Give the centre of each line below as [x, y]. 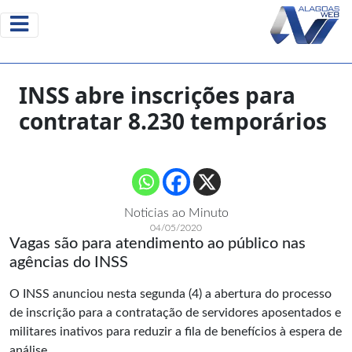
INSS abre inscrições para [157, 95]
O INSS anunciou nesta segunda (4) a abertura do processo [170, 294]
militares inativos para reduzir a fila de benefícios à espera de [176, 332]
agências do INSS [69, 262]
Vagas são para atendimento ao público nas [158, 244]
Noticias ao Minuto [176, 213]
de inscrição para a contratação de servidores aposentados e [175, 313]
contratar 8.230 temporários [173, 121]
